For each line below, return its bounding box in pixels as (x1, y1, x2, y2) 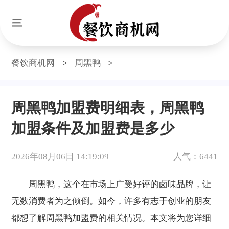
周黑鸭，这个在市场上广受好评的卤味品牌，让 (11, 179, 212, 189)
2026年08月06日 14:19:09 (11, 152, 109, 162)
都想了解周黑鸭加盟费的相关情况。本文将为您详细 (11, 213, 212, 223)
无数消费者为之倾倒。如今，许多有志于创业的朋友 (11, 196, 212, 206)
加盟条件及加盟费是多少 (11, 120, 175, 136)
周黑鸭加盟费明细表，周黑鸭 (11, 99, 204, 116)
